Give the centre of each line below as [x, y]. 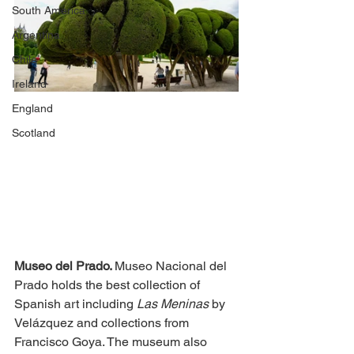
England [32, 108]
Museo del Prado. [64, 266]
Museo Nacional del [172, 266]
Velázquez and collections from [103, 323]
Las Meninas [174, 304]
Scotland [34, 133]
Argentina [36, 35]
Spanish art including [75, 304]
